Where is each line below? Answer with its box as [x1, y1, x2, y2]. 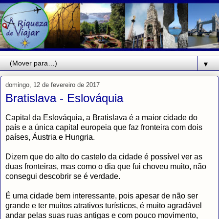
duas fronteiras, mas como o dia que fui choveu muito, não [5, 162, 206, 171]
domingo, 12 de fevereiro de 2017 [5, 81, 100, 89]
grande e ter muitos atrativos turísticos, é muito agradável [5, 201, 202, 210]
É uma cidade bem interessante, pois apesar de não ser [5, 191, 198, 200]
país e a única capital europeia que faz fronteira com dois [5, 123, 202, 131]
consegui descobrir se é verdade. [5, 172, 120, 180]
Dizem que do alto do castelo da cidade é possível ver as [5, 152, 202, 161]
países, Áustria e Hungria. [5, 132, 95, 141]
